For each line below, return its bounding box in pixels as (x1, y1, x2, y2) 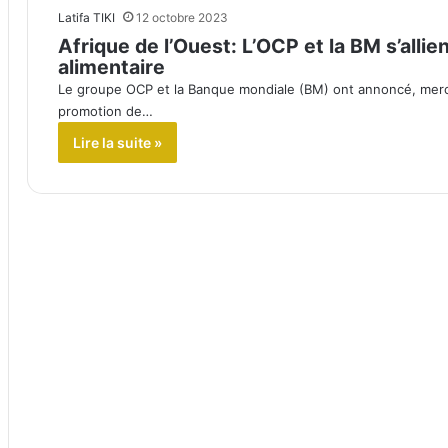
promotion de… (58, 103, 153, 120)
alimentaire (58, 55, 165, 80)
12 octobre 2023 (136, 10, 228, 26)
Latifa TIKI (58, 10, 115, 26)
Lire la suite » (73, 134, 162, 152)
